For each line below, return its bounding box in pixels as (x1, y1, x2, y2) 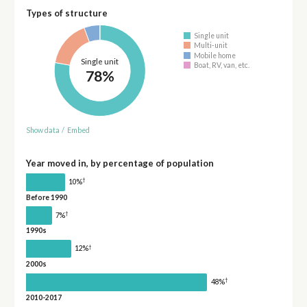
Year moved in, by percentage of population (25, 157, 214, 169)
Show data (25, 125, 60, 134)
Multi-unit (194, 41, 228, 50)
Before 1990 (25, 193, 67, 201)
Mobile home (194, 51, 236, 60)
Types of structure (25, 8, 108, 19)
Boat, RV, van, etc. (194, 61, 250, 70)
